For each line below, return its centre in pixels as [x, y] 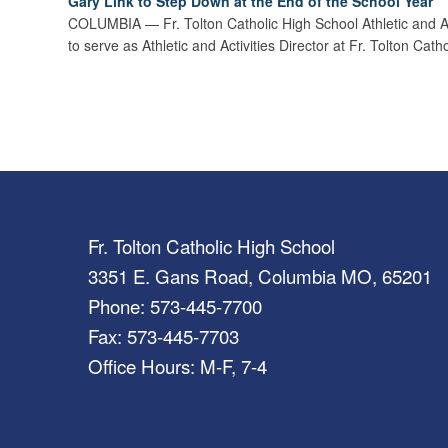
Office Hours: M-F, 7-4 [177, 365]
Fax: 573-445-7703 [163, 335]
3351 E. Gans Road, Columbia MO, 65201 [259, 275]
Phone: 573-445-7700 [174, 305]
